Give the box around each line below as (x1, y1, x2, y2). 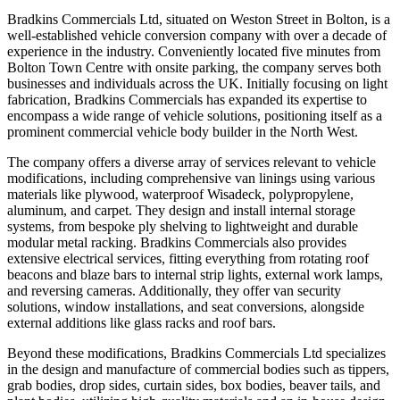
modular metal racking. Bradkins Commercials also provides (7, 234, 346, 250)
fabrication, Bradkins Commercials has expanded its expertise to (7, 91, 367, 107)
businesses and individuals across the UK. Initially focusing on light (7, 75, 387, 91)
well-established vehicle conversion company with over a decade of (7, 27, 387, 43)
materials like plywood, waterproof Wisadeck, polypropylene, (7, 186, 354, 202)
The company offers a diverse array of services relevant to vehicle (7, 154, 376, 170)
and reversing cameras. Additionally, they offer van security (7, 282, 341, 298)
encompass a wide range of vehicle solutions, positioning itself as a (7, 107, 382, 123)
